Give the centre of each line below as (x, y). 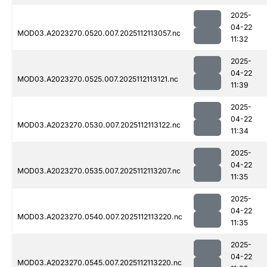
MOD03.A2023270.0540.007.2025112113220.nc (100, 217)
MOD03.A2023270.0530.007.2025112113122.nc (99, 125)
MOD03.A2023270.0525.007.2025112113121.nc (98, 79)
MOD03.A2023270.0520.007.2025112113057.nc (99, 33)
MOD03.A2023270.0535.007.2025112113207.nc (99, 171)
